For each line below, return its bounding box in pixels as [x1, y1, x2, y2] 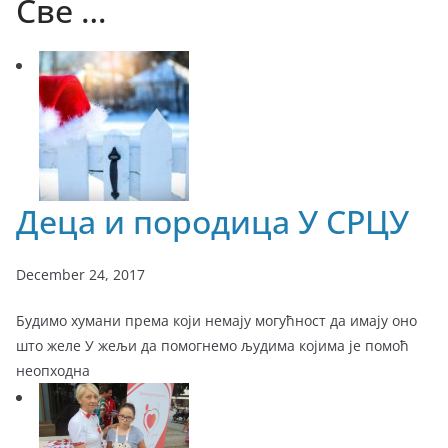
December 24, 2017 [16, 265, 145, 285]
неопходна [16, 361, 90, 381]
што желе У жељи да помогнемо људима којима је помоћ [16, 336, 409, 356]
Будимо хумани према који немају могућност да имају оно [16, 311, 417, 331]
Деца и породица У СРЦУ [16, 200, 409, 244]
